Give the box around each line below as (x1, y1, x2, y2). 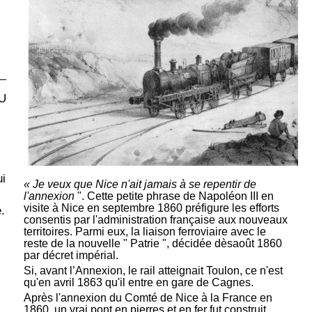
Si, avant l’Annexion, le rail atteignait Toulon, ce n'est (23, 264, 283, 276)
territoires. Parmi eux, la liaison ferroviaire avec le (23, 225, 266, 237)
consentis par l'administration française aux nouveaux (23, 213, 288, 226)
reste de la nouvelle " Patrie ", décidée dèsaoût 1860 (23, 237, 282, 249)
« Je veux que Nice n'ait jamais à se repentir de (23, 178, 256, 190)
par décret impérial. (23, 249, 118, 261)
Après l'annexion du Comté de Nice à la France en (23, 291, 272, 304)
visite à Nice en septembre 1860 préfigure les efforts (23, 201, 279, 214)
